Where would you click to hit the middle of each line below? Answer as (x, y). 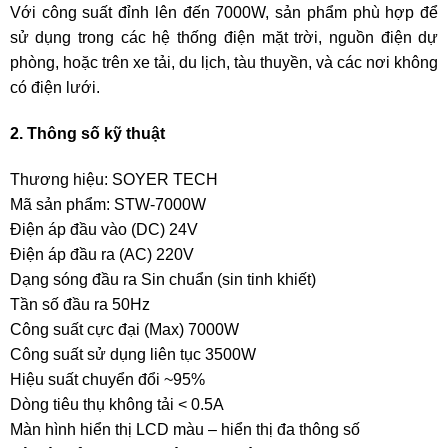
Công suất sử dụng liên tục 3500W (132, 354)
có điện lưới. (54, 88)
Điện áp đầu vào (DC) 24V (103, 229)
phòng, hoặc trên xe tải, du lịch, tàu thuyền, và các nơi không (224, 63)
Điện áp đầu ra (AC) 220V (101, 254)
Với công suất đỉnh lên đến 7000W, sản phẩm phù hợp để (224, 13)
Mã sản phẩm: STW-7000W (107, 204)
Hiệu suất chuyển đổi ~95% (107, 379)
